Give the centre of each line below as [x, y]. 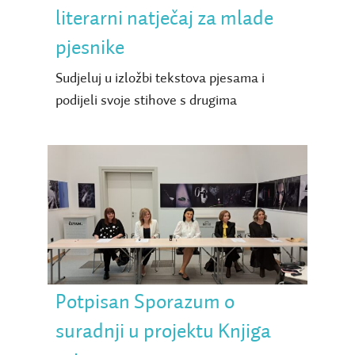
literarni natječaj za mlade [164, 19]
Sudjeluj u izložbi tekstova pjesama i [160, 79]
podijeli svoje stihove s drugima [146, 101]
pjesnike [90, 49]
